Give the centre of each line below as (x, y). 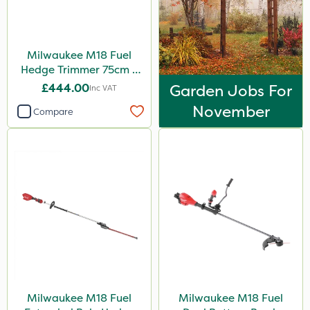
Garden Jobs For (231, 91)
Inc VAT (103, 88)
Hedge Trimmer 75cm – (79, 70)
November (231, 111)
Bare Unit (79, 84)
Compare (53, 111)
